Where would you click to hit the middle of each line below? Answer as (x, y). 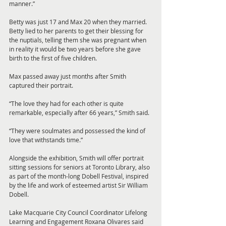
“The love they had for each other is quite (67, 104)
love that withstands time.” (46, 140)
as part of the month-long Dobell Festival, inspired (79, 176)
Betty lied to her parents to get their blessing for (77, 31)
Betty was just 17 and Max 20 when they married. (79, 22)
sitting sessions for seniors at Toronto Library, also (80, 167)
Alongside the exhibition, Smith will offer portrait (77, 158)
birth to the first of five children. (53, 58)
